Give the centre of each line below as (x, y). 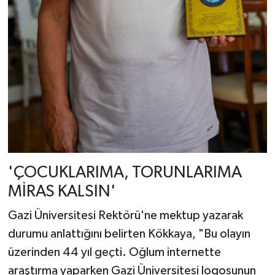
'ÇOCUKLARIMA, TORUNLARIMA (125, 172)
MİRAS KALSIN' (62, 192)
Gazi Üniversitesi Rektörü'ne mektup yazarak (125, 215)
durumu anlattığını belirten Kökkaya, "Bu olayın (129, 234)
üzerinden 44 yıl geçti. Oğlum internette (114, 252)
